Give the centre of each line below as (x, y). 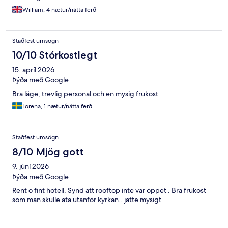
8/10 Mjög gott (48, 152)
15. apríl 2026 (33, 70)
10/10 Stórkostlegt (55, 55)
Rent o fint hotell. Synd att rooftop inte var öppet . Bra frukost (109, 191)
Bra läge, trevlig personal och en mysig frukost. (86, 94)
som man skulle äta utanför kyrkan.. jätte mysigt (87, 200)
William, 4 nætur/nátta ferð (59, 10)
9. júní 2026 (31, 167)
